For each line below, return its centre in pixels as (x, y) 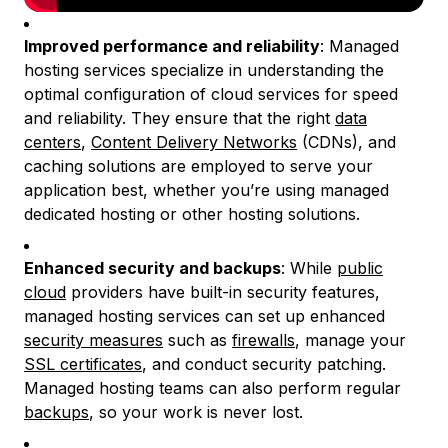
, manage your (350, 340)
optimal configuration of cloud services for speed (211, 94)
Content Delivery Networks (194, 142)
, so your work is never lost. (196, 412)
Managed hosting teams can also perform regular (212, 388)
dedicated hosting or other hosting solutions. (192, 214)
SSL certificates (83, 364)
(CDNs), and (346, 142)
